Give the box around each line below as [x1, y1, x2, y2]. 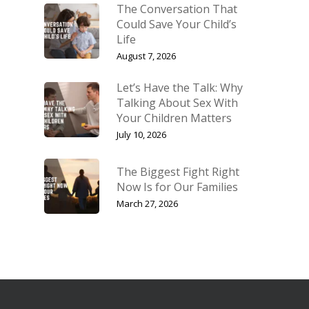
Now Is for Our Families [117, 179, 238, 195]
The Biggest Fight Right [117, 164, 239, 179]
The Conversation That [117, 1, 237, 17]
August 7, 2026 [117, 50, 176, 62]
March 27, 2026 [117, 197, 178, 210]
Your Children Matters [117, 110, 232, 126]
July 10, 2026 [117, 128, 166, 141]
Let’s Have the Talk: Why [117, 80, 243, 95]
